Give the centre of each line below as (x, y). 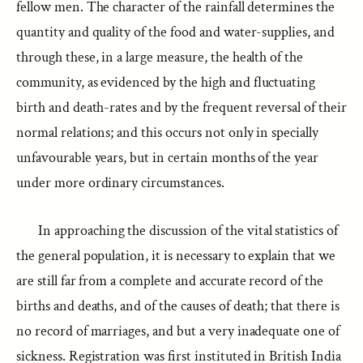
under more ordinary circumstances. (120, 183)
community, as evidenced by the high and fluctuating (166, 82)
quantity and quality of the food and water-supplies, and (175, 32)
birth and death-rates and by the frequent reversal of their (181, 107)
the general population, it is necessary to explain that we (176, 256)
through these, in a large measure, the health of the (160, 57)
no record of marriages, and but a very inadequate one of (178, 331)
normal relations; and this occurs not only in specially (168, 132)
